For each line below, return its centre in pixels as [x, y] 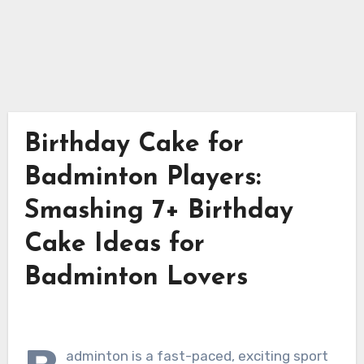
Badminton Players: [142, 178]
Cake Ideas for [114, 244]
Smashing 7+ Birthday [158, 211]
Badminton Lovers [136, 277]
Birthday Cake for [134, 144]
